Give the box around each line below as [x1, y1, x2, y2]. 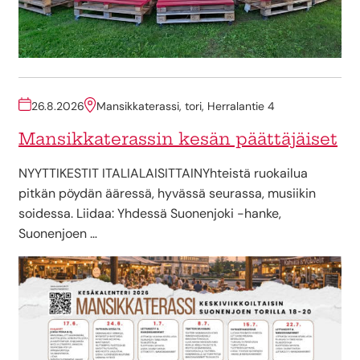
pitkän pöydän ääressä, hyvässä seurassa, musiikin [18, 184, 316, 202]
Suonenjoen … [18, 224, 97, 242]
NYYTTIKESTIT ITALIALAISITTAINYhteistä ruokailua [18, 164, 308, 182]
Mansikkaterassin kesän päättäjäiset [18, 128, 337, 149]
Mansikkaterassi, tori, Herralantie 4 [96, 98, 275, 113]
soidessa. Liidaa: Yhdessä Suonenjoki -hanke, [18, 204, 281, 222]
